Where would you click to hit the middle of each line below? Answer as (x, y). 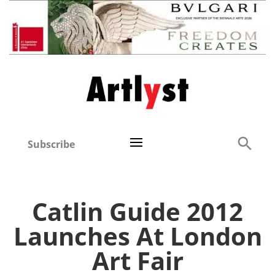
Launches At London (137, 236)
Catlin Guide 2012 (137, 212)
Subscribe (52, 145)
